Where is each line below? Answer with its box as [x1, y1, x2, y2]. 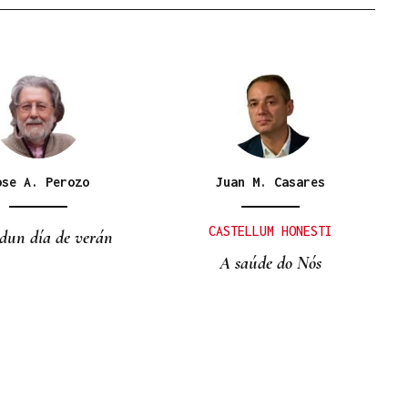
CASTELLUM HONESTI [208, 223, 332, 239]
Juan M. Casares [215, 174, 325, 189]
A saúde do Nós [219, 252, 321, 274]
